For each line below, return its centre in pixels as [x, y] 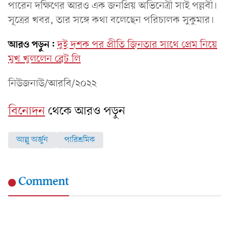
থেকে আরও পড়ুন [87, 111]
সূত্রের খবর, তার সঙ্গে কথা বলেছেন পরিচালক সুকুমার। [111, 20]
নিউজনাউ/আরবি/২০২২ [52, 84]
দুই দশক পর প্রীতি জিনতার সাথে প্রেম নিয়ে [137, 45]
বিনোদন [27, 111]
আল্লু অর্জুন [32, 140]
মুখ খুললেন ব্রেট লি [44, 59]
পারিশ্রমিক [80, 140]
